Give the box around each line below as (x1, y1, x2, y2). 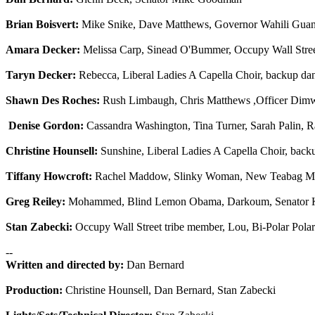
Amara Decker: (6, 44, 83, 56)
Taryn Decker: (6, 69, 76, 81)
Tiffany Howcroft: (6, 170, 92, 182)
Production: (6, 284, 63, 296)
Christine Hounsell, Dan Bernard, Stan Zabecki (63, 284, 276, 296)
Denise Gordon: (8, 120, 84, 131)
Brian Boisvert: (6, 18, 79, 30)
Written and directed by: (6, 259, 124, 271)
